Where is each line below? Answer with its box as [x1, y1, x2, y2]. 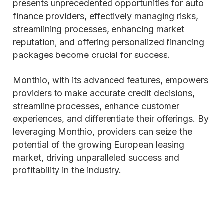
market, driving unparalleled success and [13, 152, 179, 163]
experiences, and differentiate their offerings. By [13, 113, 209, 124]
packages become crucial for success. [13, 50, 172, 60]
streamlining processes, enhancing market [13, 24, 184, 34]
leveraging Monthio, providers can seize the [13, 126, 192, 137]
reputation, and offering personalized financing [13, 37, 204, 47]
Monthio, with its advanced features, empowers [13, 75, 208, 85]
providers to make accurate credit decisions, [13, 88, 195, 98]
